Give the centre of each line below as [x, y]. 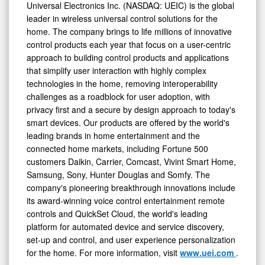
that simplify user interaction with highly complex [117, 70]
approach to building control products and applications [128, 57]
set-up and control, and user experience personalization [131, 239]
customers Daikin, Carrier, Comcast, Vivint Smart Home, [131, 161]
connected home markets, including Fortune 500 [117, 148]
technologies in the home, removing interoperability [122, 83]
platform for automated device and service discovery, [125, 226]
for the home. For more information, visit [103, 252]
